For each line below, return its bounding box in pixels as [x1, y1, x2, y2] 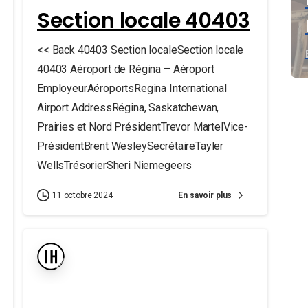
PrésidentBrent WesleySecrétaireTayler [36, 140, 224, 153]
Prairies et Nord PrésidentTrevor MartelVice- [36, 120, 248, 133]
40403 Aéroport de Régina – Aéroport [36, 63, 214, 76]
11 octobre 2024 [52, 190, 113, 200]
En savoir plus [178, 190, 232, 200]
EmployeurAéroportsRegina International [36, 82, 227, 95]
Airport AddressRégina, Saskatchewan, [36, 101, 219, 114]
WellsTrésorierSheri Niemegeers [36, 159, 192, 172]
